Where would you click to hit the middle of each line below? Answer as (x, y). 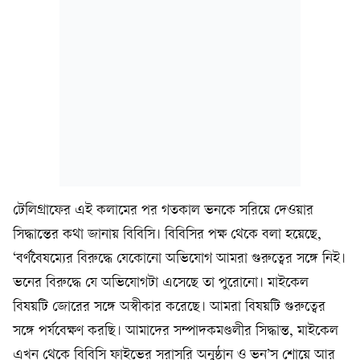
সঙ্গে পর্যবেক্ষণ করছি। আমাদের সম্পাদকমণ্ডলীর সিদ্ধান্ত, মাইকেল (176, 331)
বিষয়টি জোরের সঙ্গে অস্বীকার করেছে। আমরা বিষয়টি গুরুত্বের (169, 307)
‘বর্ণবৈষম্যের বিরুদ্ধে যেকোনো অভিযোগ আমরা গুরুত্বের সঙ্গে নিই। (179, 259)
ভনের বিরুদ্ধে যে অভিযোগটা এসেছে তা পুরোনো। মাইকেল (161, 283)
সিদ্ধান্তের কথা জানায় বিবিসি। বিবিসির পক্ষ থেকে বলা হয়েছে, (167, 235)
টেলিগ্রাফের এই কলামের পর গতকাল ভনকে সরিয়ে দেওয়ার (163, 211)
